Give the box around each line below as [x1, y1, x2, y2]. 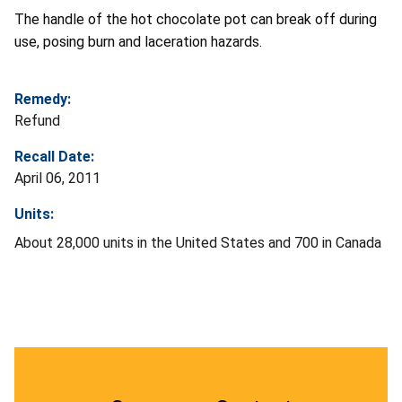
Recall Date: [14, 147, 94, 165]
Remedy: [14, 90, 71, 108]
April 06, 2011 [14, 169, 100, 187]
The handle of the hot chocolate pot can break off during [14, 10, 377, 28]
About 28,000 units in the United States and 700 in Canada [14, 233, 381, 251]
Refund [14, 111, 60, 129]
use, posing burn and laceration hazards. [14, 32, 262, 50]
